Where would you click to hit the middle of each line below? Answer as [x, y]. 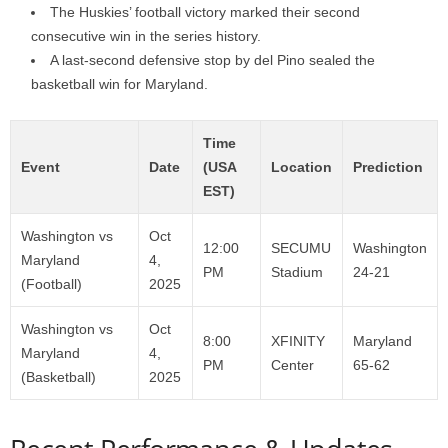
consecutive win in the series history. [146, 35]
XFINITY [298, 340]
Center [292, 364]
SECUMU [301, 247]
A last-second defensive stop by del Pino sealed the [212, 59]
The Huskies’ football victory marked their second [205, 11]
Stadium [297, 271]
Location [301, 166]
